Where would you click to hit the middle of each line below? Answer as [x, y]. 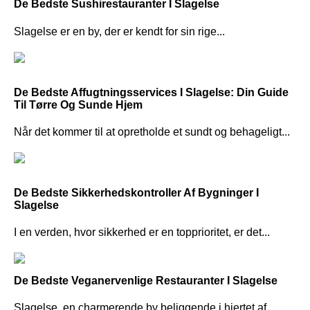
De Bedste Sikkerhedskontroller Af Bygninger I [136, 192]
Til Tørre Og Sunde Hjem [78, 104]
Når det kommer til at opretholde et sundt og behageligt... [152, 131]
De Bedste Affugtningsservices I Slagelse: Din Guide [151, 92]
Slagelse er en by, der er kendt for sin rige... [119, 31]
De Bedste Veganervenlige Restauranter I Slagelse [146, 281]
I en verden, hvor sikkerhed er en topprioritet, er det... [142, 232]
